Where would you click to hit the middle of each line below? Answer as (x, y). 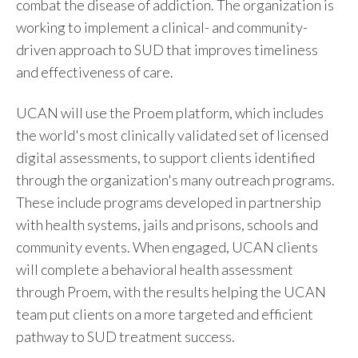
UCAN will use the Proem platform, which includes (170, 112)
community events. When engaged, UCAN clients (167, 247)
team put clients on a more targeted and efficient (165, 314)
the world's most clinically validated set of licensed (172, 135)
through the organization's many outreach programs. (175, 179)
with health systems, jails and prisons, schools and (167, 224)
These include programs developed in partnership (169, 202)
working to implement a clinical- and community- (162, 28)
